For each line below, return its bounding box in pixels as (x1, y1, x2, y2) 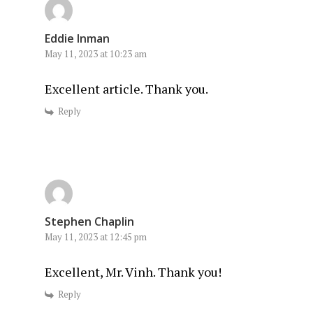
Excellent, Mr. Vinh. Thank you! (45, 263, 221, 281)
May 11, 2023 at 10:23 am (45, 48, 147, 61)
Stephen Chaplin (45, 214, 134, 230)
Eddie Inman (45, 31, 110, 47)
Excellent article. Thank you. (45, 80, 208, 98)
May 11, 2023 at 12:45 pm (45, 231, 147, 244)
